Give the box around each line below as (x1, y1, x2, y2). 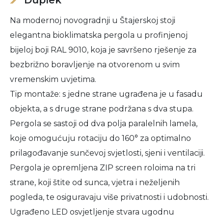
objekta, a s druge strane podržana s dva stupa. (10, 104, 193, 113)
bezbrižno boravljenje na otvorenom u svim (10, 60, 180, 69)
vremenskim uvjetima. (10, 75, 96, 84)
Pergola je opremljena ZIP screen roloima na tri (10, 163, 195, 172)
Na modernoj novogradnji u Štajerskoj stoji (10, 16, 175, 25)
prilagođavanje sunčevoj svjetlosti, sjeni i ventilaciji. (10, 148, 205, 158)
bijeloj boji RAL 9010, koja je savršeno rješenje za (10, 45, 196, 55)
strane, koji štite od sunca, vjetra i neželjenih (10, 178, 180, 187)
